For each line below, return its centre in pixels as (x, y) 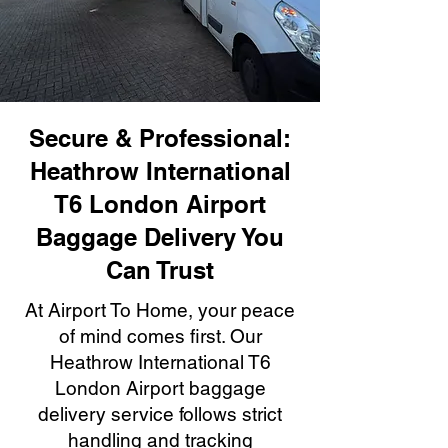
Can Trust (160, 270)
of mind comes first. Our (160, 336)
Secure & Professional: (160, 138)
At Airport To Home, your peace (160, 310)
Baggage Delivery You (160, 237)
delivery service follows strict (160, 414)
